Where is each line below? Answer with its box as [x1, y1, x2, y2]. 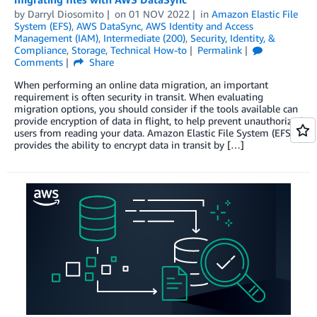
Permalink [197, 43, 242, 56]
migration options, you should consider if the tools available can [14, 102, 298, 115]
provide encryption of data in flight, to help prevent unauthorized [14, 114, 303, 127]
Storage [71, 43, 105, 56]
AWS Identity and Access [146, 19, 253, 32]
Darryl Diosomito [28, 7, 104, 20]
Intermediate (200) [103, 31, 185, 44]
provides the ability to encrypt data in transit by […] [14, 138, 244, 151]
